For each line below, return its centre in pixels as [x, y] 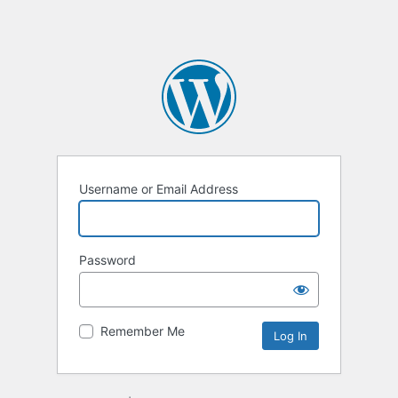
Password [107, 260]
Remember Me [143, 331]
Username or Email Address [159, 189]
